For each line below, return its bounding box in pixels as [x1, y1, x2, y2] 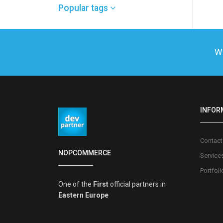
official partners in [109, 180, 166, 188]
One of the [58, 180, 93, 188]
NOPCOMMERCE [58, 148, 111, 157]
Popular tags [58, 2, 110, 13]
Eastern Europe [58, 191, 109, 199]
